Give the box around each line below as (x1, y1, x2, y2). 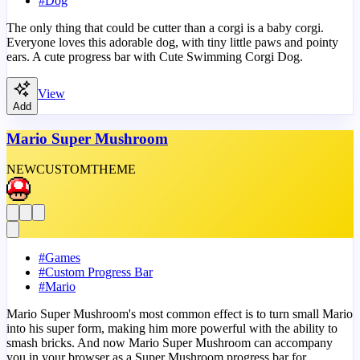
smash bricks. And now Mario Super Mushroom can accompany (6, 336, 333, 350)
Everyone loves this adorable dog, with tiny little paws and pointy (6, 35, 338, 49)
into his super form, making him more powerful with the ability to (6, 321, 337, 336)
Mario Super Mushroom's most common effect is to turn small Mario (6, 307, 353, 321)
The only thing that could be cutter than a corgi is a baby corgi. (6, 21, 324, 35)
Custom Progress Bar (45, 265, 153, 280)
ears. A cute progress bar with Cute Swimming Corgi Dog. (6, 50, 303, 63)
